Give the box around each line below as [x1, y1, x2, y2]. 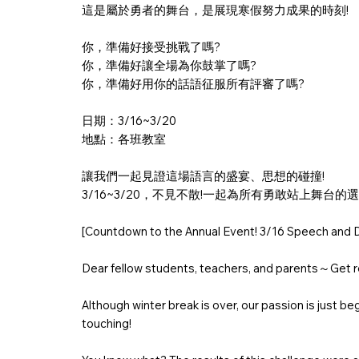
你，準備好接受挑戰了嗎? [82, 39, 220, 55]
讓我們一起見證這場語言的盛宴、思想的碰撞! [82, 168, 325, 184]
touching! [82, 316, 131, 332]
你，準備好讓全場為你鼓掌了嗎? [82, 58, 256, 74]
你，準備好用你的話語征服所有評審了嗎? [82, 76, 305, 92]
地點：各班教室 [82, 131, 166, 147]
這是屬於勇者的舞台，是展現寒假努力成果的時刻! [82, 2, 349, 18]
